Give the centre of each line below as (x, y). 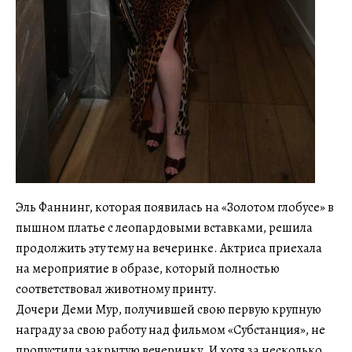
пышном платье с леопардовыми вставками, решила (164, 228)
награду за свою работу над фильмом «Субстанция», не (170, 330)
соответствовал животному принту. (116, 290)
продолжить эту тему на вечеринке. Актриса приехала (169, 249)
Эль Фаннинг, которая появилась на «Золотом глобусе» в (175, 208)
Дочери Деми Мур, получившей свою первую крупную (169, 310)
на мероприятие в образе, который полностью (148, 269)
